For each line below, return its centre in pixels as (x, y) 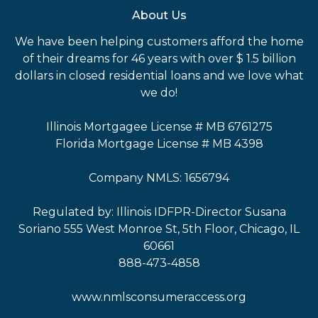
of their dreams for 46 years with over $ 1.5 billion (159, 59)
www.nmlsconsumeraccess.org (159, 297)
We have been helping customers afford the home (159, 42)
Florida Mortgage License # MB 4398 (159, 144)
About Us (159, 15)
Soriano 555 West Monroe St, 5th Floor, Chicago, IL (159, 229)
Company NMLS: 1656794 (159, 178)
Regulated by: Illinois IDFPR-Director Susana (159, 212)
